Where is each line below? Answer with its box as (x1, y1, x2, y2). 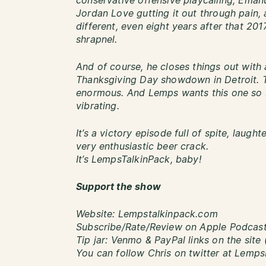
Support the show (76, 182, 161, 192)
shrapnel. (76, 35, 118, 45)
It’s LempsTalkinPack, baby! (76, 155, 201, 164)
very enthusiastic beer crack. (76, 142, 209, 151)
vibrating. (76, 102, 119, 111)
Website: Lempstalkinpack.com (76, 210, 218, 219)
